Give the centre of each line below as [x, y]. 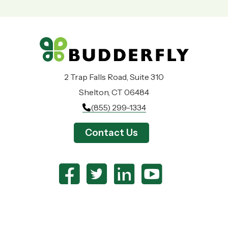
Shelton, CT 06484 [114, 92]
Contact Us [111, 132]
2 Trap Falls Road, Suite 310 [114, 77]
